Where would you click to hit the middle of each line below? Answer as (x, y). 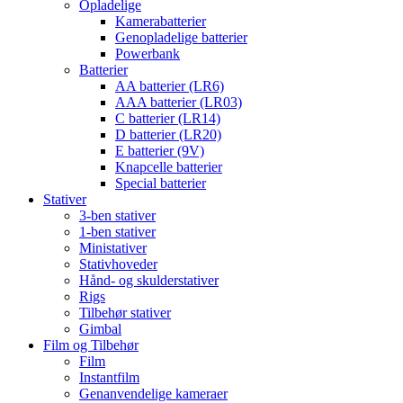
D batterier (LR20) (168, 135)
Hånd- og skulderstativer (149, 281)
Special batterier (161, 184)
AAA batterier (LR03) (179, 103)
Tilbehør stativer (125, 313)
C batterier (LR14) (168, 119)
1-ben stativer (117, 232)
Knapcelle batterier (169, 167)
